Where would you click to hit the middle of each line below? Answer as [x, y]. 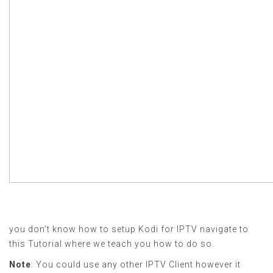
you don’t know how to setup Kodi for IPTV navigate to [129, 229]
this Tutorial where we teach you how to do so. [112, 244]
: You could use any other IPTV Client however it [136, 264]
